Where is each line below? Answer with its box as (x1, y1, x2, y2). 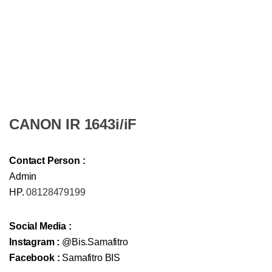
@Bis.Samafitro (59, 237, 128, 248)
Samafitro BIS (59, 253, 121, 263)
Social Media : (9, 221, 72, 232)
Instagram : (9, 237, 60, 248)
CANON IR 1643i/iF (9, 116, 137, 133)
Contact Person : (9, 155, 86, 166)
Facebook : (9, 253, 60, 263)
